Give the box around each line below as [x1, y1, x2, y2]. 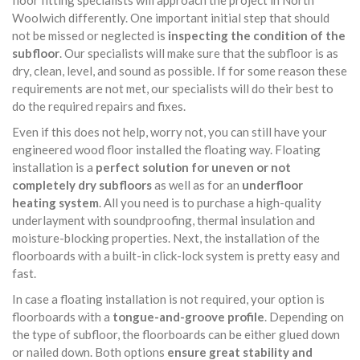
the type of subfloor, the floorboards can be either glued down [12, 327, 340, 342]
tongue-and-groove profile [112, 309, 264, 324]
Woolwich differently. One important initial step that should [12, 10, 329, 25]
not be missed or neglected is [12, 28, 168, 43]
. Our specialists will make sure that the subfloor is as [59, 46, 338, 60]
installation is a [12, 160, 96, 174]
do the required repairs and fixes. [12, 99, 186, 113]
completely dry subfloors [12, 178, 152, 192]
